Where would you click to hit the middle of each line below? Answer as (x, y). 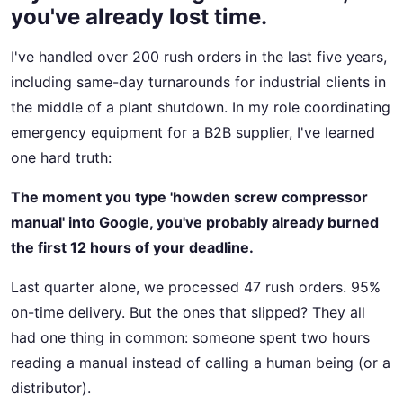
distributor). (51, 387)
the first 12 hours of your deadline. (132, 247)
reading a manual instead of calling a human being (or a (201, 362)
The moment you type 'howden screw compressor (189, 197)
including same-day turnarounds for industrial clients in (198, 81)
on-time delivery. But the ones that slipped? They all (188, 312)
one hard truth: (61, 157)
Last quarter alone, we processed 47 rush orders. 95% (196, 287)
